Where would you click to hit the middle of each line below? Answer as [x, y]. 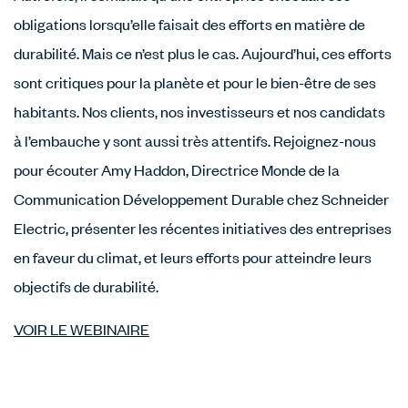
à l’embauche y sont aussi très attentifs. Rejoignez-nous [195, 140]
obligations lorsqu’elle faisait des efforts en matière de [189, 24]
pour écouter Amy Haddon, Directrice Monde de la [177, 169]
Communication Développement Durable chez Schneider [201, 199]
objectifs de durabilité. [89, 286]
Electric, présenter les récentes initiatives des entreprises [203, 228]
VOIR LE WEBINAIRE [82, 329]
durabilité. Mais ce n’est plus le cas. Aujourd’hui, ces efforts [203, 53]
